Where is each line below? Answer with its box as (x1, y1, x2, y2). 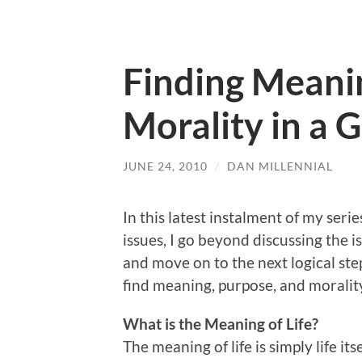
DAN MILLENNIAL (227, 159, 333, 173)
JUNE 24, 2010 (123, 159, 208, 173)
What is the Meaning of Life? (123, 314, 318, 333)
